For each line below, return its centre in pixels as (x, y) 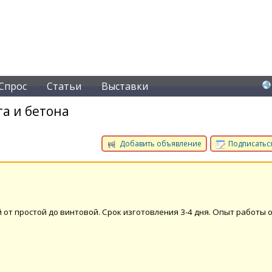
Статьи (64, 86)
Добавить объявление (160, 144)
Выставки (125, 86)
